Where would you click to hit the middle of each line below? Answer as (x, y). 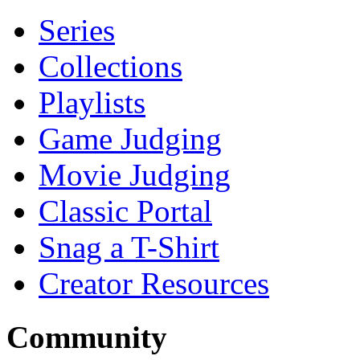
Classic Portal (125, 211)
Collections (110, 67)
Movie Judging (135, 175)
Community (87, 337)
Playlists (92, 103)
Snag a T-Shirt (129, 247)
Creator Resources (154, 284)
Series (77, 31)
